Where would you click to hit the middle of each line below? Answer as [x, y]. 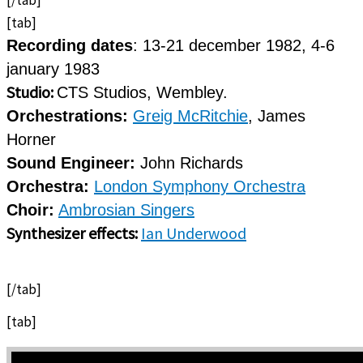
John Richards [189, 162]
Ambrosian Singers [126, 209]
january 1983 [53, 68]
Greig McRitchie [190, 115]
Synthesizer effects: [74, 233]
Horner [31, 139]
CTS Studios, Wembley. [142, 92]
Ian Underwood [194, 233]
